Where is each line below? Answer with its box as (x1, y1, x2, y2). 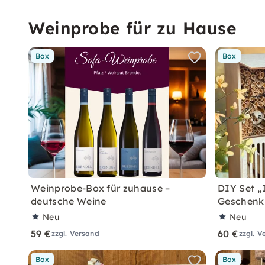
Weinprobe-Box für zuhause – (31, 182, 170, 194)
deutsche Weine (31, 195, 106, 207)
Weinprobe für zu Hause (28, 18, 237, 38)
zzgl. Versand (51, 229, 99, 238)
